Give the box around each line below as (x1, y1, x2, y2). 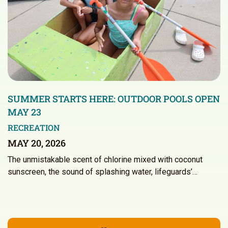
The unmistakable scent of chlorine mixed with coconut (8, 154, 203, 164)
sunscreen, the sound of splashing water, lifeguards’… (8, 166, 197, 177)
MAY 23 (8, 105, 41, 118)
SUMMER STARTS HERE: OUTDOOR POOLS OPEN (8, 92, 220, 105)
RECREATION (8, 122, 60, 133)
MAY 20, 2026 (8, 136, 66, 149)
